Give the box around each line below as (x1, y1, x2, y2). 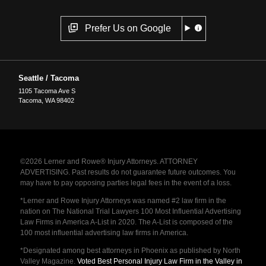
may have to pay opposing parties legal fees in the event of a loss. (20, 178, 232, 187)
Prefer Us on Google (84, 23, 171, 33)
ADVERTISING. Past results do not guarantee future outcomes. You (20, 167, 236, 176)
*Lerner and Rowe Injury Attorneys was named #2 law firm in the (20, 196, 226, 205)
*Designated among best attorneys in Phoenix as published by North (20, 246, 240, 255)
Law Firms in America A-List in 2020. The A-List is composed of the (20, 217, 233, 226)
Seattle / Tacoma (18, 73, 80, 83)
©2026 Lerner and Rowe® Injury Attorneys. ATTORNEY (20, 157, 198, 166)
